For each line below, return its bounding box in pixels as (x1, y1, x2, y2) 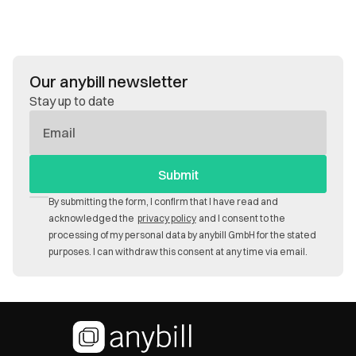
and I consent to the (199, 212, 285, 224)
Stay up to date (29, 93, 114, 109)
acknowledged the (48, 212, 134, 224)
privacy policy (137, 212, 196, 224)
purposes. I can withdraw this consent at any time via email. (48, 246, 308, 257)
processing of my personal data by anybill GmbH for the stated (48, 229, 316, 241)
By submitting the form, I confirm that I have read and (48, 195, 278, 207)
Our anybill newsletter (29, 72, 188, 91)
